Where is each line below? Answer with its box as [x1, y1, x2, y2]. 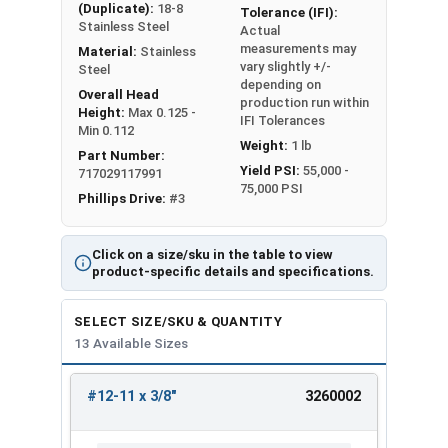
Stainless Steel [78, 18, 169, 34]
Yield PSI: [240, 162, 303, 178]
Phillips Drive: [78, 190, 169, 206]
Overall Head [78, 86, 159, 102]
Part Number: [78, 147, 165, 163]
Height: [78, 104, 128, 120]
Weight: [240, 137, 291, 153]
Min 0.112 [78, 122, 134, 138]
